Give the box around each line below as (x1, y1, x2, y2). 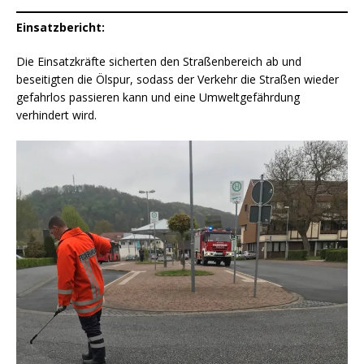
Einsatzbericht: (16, 19, 105, 35)
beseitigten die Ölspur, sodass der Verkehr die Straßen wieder (16, 71, 339, 87)
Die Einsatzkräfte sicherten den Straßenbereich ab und (16, 53, 301, 69)
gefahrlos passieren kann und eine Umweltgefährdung (16, 89, 300, 105)
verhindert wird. (16, 106, 97, 123)
